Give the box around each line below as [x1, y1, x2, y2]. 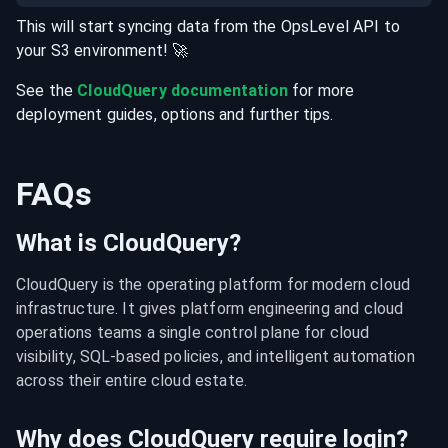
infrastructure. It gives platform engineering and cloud [16, 299, 404, 318]
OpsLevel [280, 17, 349, 36]
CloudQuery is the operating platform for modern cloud [16, 275, 410, 294]
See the [16, 81, 78, 100]
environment [74, 41, 163, 60]
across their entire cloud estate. [16, 371, 247, 390]
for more [287, 81, 355, 100]
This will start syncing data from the [16, 17, 281, 36]
